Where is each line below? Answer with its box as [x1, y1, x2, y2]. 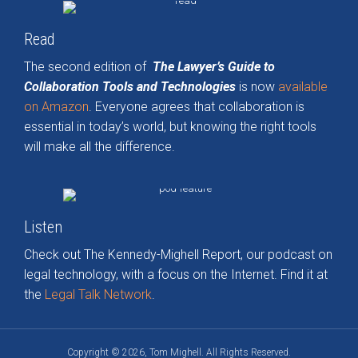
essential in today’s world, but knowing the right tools [24, 119, 316, 135]
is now [239, 79, 278, 95]
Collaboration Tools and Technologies [24, 79, 236, 95]
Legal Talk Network [45, 287, 152, 303]
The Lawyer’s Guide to [153, 59, 275, 75]
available [278, 79, 328, 95]
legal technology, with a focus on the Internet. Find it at [24, 267, 328, 283]
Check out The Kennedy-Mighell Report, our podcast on [24, 247, 332, 263]
